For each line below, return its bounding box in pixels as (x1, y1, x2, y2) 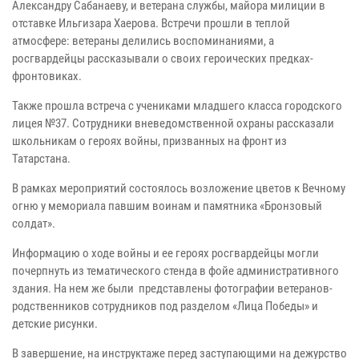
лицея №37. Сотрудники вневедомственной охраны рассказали (12, 115, 334, 131)
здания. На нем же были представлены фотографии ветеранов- (12, 280, 333, 296)
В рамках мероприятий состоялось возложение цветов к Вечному (12, 180, 345, 196)
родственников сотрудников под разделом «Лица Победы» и (12, 298, 318, 313)
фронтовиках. (12, 68, 82, 83)
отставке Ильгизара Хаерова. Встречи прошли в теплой (12, 15, 290, 30)
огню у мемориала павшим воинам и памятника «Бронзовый (12, 198, 322, 213)
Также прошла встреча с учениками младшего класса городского (12, 98, 342, 113)
